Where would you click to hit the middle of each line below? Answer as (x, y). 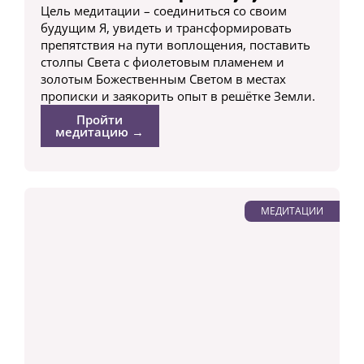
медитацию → (100, 132)
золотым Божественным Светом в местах (163, 79)
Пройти (100, 120)
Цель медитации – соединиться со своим (163, 11)
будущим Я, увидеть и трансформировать (166, 28)
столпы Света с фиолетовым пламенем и (162, 62)
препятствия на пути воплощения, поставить (175, 45)
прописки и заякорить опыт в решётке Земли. (178, 96)
